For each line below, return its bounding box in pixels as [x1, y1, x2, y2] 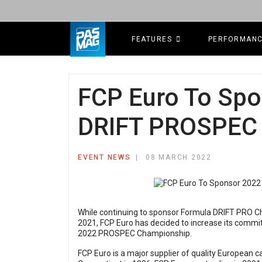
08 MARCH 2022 [146, 153, 212, 161]
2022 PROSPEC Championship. [78, 229, 194, 239]
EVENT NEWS [78, 153, 131, 161]
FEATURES [132, 35, 172, 43]
